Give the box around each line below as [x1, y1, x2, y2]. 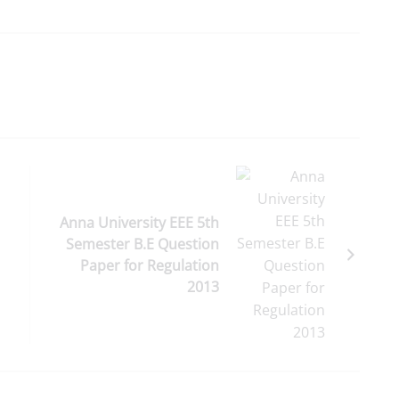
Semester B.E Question [66, 233, 219, 254]
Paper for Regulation [80, 255, 219, 275]
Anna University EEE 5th [60, 212, 219, 232]
